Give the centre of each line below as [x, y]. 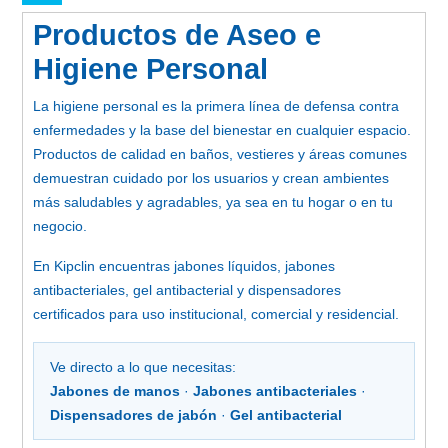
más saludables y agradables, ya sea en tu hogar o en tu [213, 201]
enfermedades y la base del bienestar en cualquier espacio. [222, 129]
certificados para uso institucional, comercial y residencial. [216, 313]
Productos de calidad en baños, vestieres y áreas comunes [220, 153]
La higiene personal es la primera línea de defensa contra [216, 105]
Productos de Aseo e [177, 34]
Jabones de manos [115, 390]
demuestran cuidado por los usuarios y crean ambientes [211, 177]
